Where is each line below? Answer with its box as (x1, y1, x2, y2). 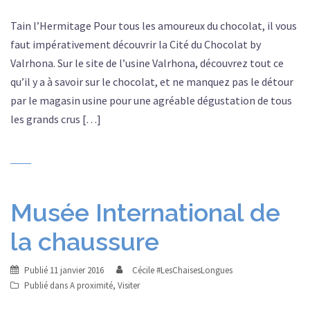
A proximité (70, 280, 113, 291)
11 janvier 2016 (50, 264, 104, 276)
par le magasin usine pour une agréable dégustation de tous (10, 93, 292, 107)
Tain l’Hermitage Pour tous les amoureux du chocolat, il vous (10, 19, 297, 33)
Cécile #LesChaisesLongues (132, 264, 232, 276)
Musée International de (10, 198, 280, 227)
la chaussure (10, 227, 159, 256)
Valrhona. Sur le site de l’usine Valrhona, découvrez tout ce (10, 56, 284, 70)
